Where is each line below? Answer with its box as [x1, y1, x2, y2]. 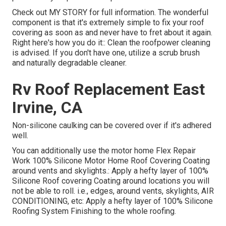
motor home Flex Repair [111, 146, 196, 156]
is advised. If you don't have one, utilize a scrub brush [12, 48, 200, 58]
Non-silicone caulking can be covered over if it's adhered [12, 121, 211, 131]
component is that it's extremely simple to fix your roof [12, 18, 204, 28]
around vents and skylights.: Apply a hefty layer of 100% [12, 166, 208, 176]
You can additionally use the [12, 146, 111, 156]
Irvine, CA [12, 98, 82, 118]
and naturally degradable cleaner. [12, 58, 127, 68]
